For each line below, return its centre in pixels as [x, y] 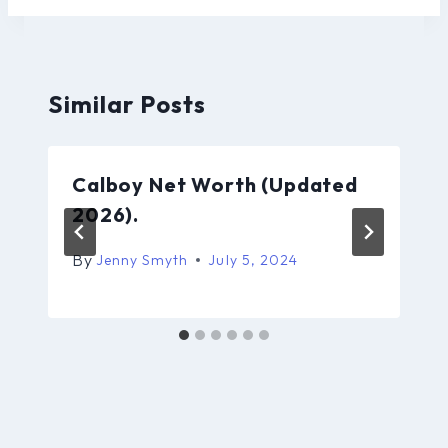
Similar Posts [127, 103]
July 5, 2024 [253, 259]
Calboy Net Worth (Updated [215, 184]
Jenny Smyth [142, 259]
